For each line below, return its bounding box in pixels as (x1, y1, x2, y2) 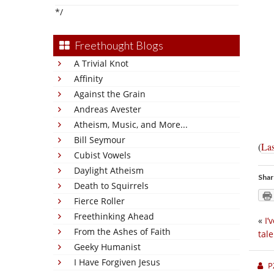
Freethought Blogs (75, 39, 163, 52)
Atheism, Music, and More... (74, 119, 188, 130)
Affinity (74, 73, 103, 84)
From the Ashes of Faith (74, 226, 171, 237)
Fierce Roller (74, 195, 125, 207)
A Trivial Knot (74, 57, 128, 69)
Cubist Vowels (74, 149, 131, 161)
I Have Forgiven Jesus (74, 256, 160, 268)
